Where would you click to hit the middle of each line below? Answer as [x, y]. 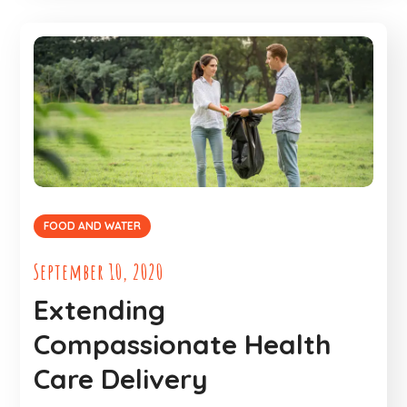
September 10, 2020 [99, 271]
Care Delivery [121, 378]
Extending [100, 309]
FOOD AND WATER [93, 225]
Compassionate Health [183, 344]
